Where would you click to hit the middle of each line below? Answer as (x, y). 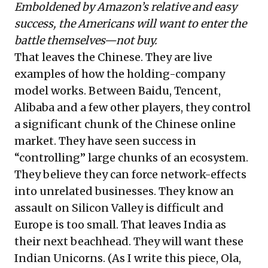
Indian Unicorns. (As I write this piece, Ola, (128, 258)
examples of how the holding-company (120, 74)
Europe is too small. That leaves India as (120, 224)
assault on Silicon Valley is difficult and (119, 208)
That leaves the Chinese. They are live (113, 57)
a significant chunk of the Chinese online (125, 124)
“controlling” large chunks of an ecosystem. (131, 157)
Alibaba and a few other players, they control (133, 107)
